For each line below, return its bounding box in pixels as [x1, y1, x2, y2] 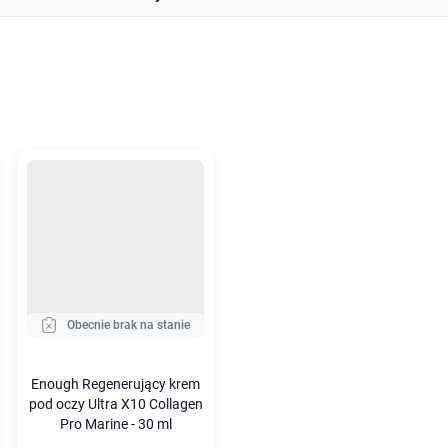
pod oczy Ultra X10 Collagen [28, 395, 203, 413]
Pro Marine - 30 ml [59, 415, 172, 433]
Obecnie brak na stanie [67, 317, 191, 332]
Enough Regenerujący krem [31, 375, 201, 393]
